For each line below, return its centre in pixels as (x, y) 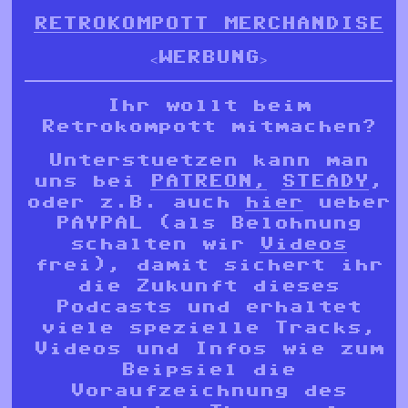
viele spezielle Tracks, (209, 327)
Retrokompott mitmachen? (209, 126)
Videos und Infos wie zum (209, 348)
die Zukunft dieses (209, 286)
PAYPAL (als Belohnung (209, 223)
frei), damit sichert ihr (209, 265)
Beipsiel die (209, 369)
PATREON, (209, 181)
